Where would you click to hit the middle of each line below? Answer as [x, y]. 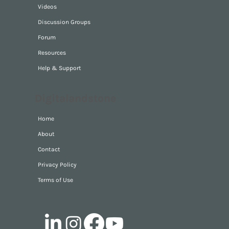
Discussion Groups [64, 22]
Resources [52, 52]
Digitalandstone [75, 98]
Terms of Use [55, 180]
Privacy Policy [57, 165]
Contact [49, 150]
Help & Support [60, 68]
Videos [47, 6]
